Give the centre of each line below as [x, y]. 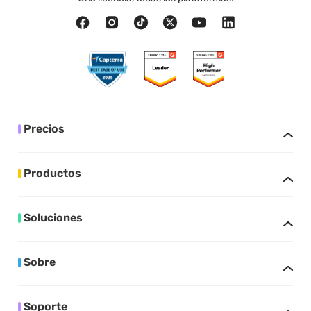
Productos [53, 174]
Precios [44, 129]
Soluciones [53, 218]
